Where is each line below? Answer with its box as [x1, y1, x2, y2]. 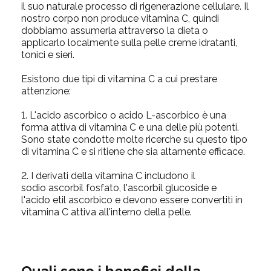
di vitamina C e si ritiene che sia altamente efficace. [21, 146, 245, 158]
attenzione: [21, 85, 71, 97]
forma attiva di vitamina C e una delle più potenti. [21, 122, 239, 134]
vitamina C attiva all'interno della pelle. [21, 206, 192, 218]
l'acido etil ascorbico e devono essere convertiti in [21, 194, 243, 206]
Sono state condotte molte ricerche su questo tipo [21, 134, 247, 146]
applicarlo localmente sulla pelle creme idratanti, [21, 37, 237, 49]
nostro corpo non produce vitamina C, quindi [21, 13, 219, 25]
